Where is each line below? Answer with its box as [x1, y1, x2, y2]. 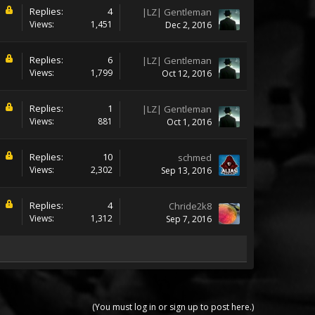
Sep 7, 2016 [166, 213, 212, 225]
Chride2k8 [169, 200, 212, 212]
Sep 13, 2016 [161, 165, 212, 176]
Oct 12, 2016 [162, 67, 212, 79]
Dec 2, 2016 [165, 19, 212, 31]
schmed [178, 151, 212, 164]
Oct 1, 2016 [167, 116, 212, 128]
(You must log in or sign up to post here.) [92, 301, 254, 313]
